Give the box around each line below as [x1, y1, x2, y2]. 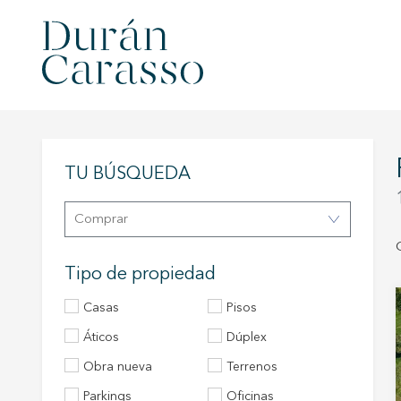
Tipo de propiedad [64, 266, 216, 284]
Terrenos [233, 361, 277, 373]
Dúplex [235, 331, 267, 344]
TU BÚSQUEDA [64, 166, 191, 183]
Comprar [84, 213, 128, 226]
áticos [92, 331, 119, 344]
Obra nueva [94, 361, 152, 373]
